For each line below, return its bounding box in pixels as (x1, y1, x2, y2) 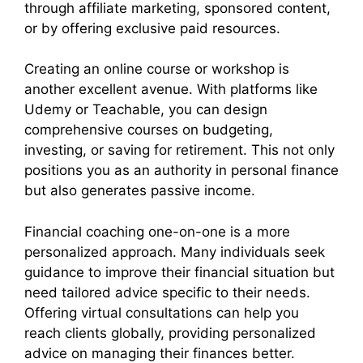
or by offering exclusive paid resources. (24, 19, 280, 36)
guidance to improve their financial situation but (24, 263, 335, 280)
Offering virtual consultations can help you (24, 304, 299, 321)
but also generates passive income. (24, 182, 255, 199)
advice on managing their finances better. (24, 344, 295, 361)
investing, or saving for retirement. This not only (24, 142, 335, 159)
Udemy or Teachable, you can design (24, 101, 267, 118)
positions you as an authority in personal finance (24, 162, 339, 179)
